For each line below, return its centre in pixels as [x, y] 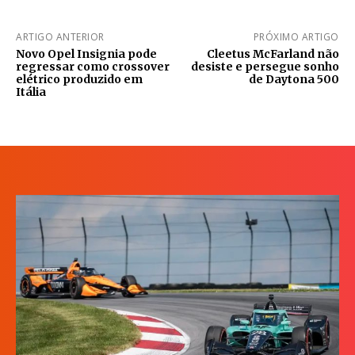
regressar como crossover [93, 66]
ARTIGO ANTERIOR [60, 36]
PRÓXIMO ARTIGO [296, 36]
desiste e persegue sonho [265, 66]
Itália [31, 92]
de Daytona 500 [294, 79]
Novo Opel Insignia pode [86, 53]
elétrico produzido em [79, 79]
